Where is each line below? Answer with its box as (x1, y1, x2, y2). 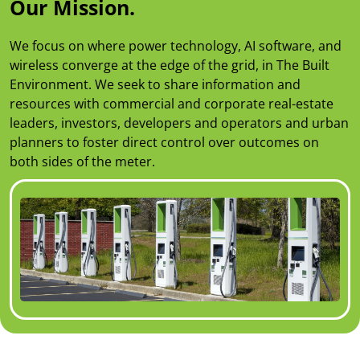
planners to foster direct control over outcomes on (10, 133, 319, 151)
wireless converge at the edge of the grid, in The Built (10, 55, 329, 74)
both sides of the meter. (10, 152, 155, 170)
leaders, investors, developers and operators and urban (10, 113, 349, 132)
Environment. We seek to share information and (10, 75, 301, 93)
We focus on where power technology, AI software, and (10, 36, 342, 55)
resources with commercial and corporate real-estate (10, 94, 333, 112)
